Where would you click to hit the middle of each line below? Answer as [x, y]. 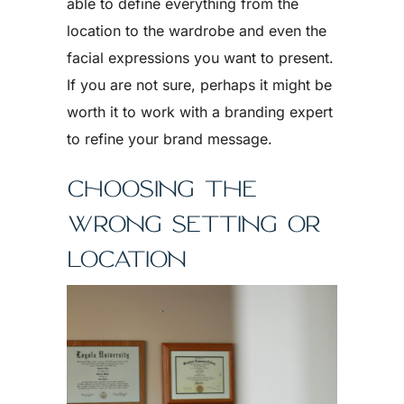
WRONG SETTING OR [193, 223]
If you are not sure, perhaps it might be [199, 85]
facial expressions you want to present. [200, 58]
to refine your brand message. [170, 139]
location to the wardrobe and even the [197, 31]
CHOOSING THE [161, 188]
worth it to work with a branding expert [200, 112]
